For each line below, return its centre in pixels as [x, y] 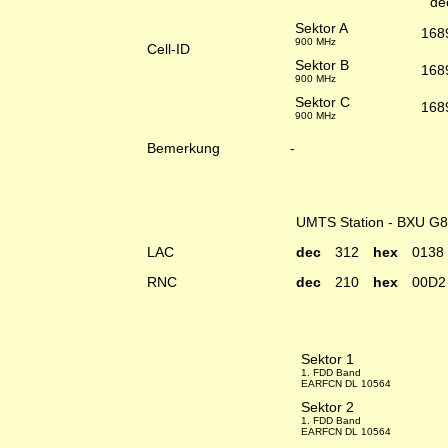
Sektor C [322, 102]
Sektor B [322, 65]
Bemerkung [183, 148]
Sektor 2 [327, 407]
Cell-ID [168, 49]
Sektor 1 [327, 359]
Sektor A [321, 28]
